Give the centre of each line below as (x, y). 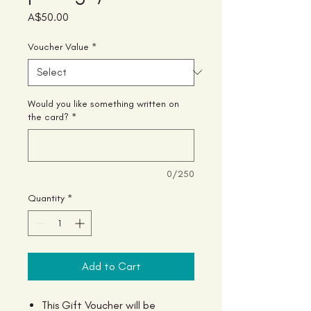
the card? (48, 117)
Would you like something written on (103, 103)
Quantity (46, 198)
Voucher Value (58, 47)
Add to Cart (111, 266)
